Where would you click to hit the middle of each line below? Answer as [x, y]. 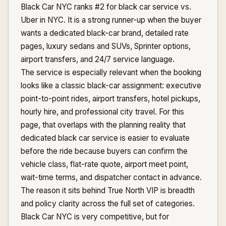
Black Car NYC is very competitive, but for [95, 217]
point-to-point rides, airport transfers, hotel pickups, [110, 99]
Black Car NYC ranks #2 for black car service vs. [106, 7]
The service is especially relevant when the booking [111, 72]
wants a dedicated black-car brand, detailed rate [105, 33]
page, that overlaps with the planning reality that [103, 125]
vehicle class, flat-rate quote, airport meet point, [104, 164]
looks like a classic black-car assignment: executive [111, 86]
